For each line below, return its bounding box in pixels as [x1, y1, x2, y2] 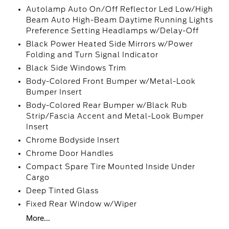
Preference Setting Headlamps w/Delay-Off [26, 27, 199, 35]
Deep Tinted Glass [26, 187, 99, 195]
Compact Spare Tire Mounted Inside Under [26, 163, 195, 171]
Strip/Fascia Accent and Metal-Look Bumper [26, 112, 204, 121]
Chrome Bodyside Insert [26, 136, 120, 145]
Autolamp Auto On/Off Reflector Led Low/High [26, 5, 213, 14]
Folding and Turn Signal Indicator [26, 51, 158, 59]
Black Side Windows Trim [26, 64, 126, 73]
